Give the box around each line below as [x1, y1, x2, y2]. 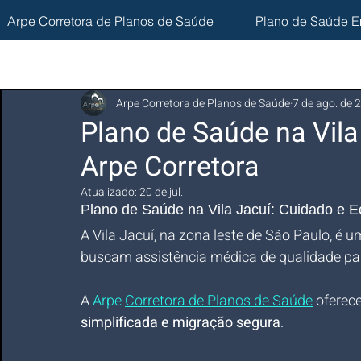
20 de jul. [139, 184, 183, 201]
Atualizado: [81, 184, 139, 201]
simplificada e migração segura [81, 312, 280, 334]
